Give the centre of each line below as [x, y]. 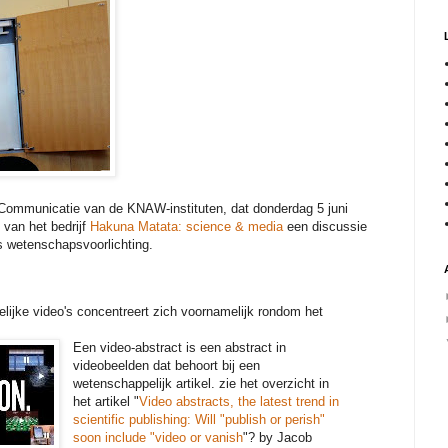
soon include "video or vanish [158, 438]
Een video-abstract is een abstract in [180, 348]
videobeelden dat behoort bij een [167, 366]
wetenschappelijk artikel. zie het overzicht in [201, 384]
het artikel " [106, 402]
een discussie [327, 227]
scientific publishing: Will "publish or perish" [199, 420]
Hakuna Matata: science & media [188, 227]
